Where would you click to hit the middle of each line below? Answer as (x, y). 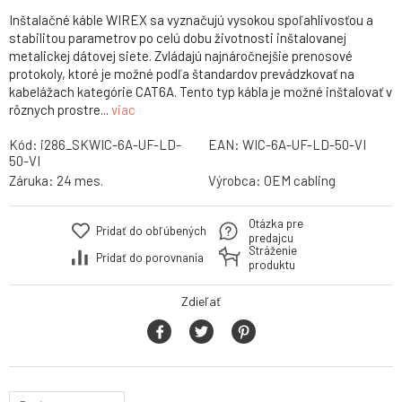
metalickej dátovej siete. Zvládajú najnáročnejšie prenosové (181, 56)
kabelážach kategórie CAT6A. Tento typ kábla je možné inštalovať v (201, 92)
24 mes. (80, 181)
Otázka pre (276, 224)
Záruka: (33, 181)
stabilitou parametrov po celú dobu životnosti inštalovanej (178, 38)
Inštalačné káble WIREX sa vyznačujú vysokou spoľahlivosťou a (191, 20)
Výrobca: (236, 181)
